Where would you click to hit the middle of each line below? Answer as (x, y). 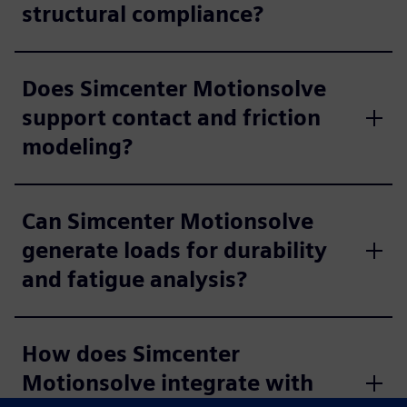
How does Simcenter (131, 354)
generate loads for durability (174, 250)
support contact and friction (171, 118)
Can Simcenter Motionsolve (168, 221)
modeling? (77, 147)
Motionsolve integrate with (168, 383)
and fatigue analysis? (134, 279)
